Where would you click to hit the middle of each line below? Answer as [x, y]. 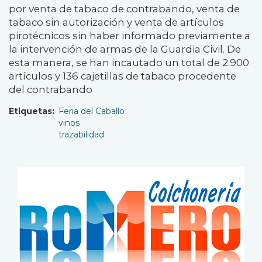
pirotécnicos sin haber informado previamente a [130, 36]
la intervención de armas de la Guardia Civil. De [125, 49]
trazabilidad [81, 135]
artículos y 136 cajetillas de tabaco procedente [123, 76]
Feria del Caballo [92, 111]
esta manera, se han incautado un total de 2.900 [129, 63]
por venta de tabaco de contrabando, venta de [124, 9]
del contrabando [51, 90]
